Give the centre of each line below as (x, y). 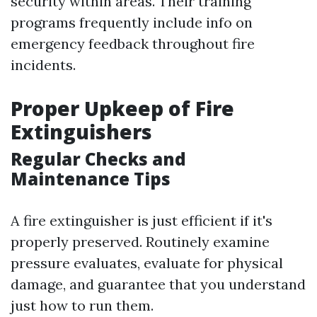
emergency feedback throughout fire (133, 44)
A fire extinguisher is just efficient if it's (142, 220)
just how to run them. (82, 305)
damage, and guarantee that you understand (158, 284)
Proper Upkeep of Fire (122, 108)
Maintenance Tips (91, 179)
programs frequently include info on (132, 22)
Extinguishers (81, 132)
